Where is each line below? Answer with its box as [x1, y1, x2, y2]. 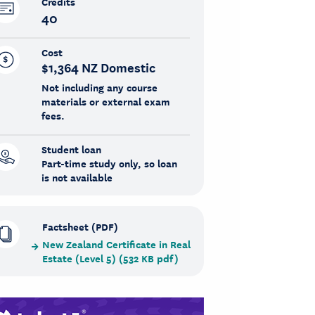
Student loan [41, 142, 102, 157]
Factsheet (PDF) [42, 219, 119, 234]
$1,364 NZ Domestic [41, 58, 156, 76]
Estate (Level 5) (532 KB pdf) [42, 251, 179, 266]
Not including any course [41, 80, 158, 95]
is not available [41, 170, 113, 185]
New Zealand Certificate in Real [42, 237, 191, 252]
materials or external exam [41, 94, 171, 109]
